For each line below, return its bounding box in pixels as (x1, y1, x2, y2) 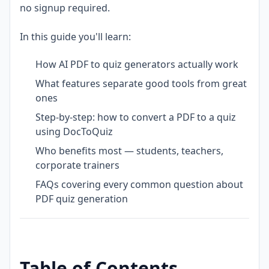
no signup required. (20, 1, 110, 15)
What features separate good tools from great (35, 77, 247, 91)
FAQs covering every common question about (35, 178, 243, 192)
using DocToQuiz (35, 125, 113, 139)
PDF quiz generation (35, 192, 128, 206)
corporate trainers (35, 159, 119, 172)
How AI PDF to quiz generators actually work (35, 58, 238, 71)
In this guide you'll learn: (20, 30, 131, 44)
